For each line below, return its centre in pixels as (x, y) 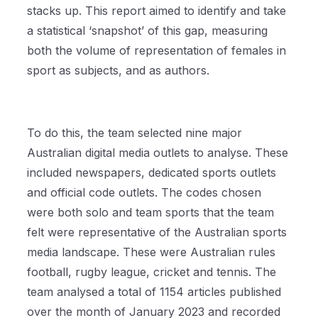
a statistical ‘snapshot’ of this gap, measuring (148, 31)
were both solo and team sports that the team (151, 213)
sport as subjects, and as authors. (120, 71)
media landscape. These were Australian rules (152, 252)
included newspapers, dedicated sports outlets (152, 173)
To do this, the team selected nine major (135, 133)
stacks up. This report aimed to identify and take (157, 11)
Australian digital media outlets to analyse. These (158, 153)
